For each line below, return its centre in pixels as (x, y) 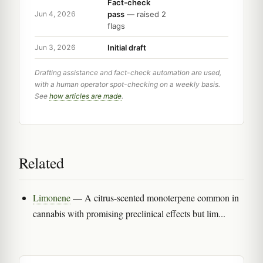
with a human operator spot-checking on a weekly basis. (127, 84)
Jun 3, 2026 (55, 48)
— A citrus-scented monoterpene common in (155, 197)
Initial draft (127, 47)
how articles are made (85, 96)
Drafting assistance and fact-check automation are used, (128, 72)
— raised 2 (145, 14)
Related (41, 162)
